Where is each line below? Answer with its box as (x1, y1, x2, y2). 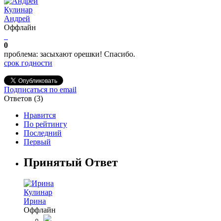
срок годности (4, 58, 52, 67)
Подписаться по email (4, 85, 76, 94)
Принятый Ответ (24, 156, 118, 169)
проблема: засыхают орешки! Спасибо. (4, 49, 135, 58)
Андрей (4, 14, 30, 23)
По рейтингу (24, 119, 67, 128)
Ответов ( (4, 94, 37, 103)
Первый (24, 137, 51, 146)
